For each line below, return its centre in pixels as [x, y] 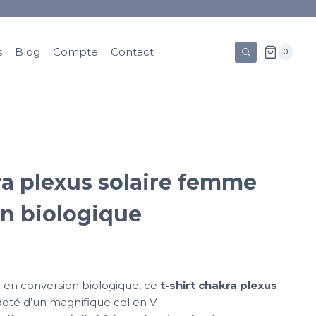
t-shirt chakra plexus [218, 286]
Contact [132, 52]
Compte [75, 52]
